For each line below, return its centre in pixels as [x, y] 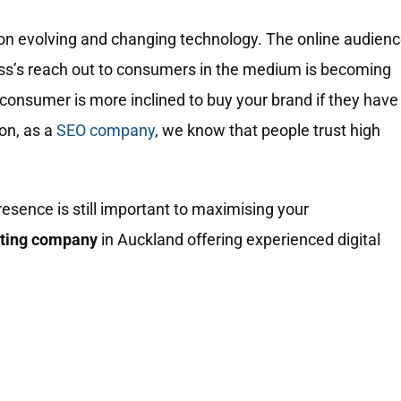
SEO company [106, 130]
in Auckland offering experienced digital [239, 239]
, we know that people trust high [268, 130]
